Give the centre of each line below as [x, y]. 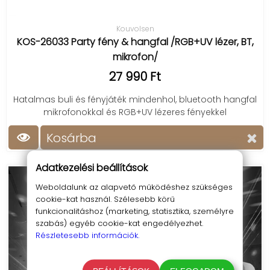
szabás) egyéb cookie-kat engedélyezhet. [119, 223]
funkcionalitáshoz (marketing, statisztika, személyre [134, 211]
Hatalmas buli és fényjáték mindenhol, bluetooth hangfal [135, 99]
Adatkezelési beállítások [91, 168]
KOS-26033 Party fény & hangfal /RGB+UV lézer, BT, [135, 42]
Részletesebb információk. [87, 235]
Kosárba [71, 138]
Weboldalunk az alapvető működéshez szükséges [134, 187]
